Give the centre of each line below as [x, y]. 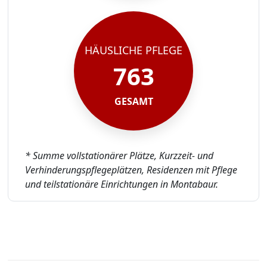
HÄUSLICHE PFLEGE [133, 50]
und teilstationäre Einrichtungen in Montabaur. [121, 184]
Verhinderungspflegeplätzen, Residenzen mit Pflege [131, 170]
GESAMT [133, 101]
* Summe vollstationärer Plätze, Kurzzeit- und [119, 156]
